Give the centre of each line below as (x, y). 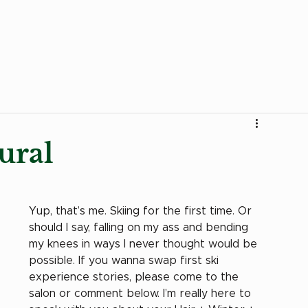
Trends (122, 71)
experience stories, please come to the (135, 277)
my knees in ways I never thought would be (145, 244)
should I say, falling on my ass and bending (140, 227)
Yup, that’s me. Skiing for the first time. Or (142, 211)
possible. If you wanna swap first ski (125, 260)
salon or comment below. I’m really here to (142, 293)
